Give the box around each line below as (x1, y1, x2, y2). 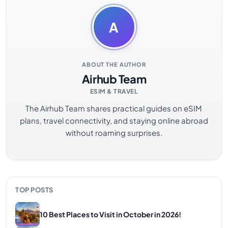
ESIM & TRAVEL (90, 87, 138, 95)
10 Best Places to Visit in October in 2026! (40, 209, 182, 219)
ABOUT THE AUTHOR (81, 61, 147, 68)
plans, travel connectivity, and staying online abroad (19, 115, 208, 125)
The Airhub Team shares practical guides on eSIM (25, 103, 203, 113)
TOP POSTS (15, 186, 53, 194)
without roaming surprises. (65, 127, 162, 137)
